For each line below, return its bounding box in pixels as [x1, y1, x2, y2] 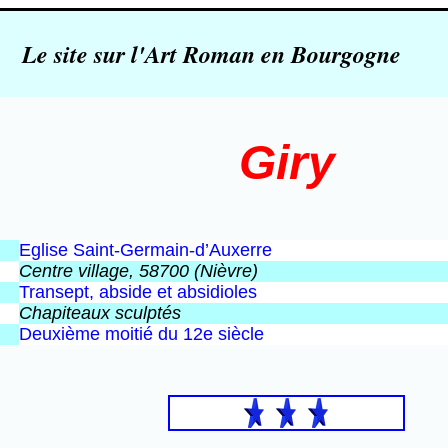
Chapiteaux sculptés [19, 303, 181, 323]
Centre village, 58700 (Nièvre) [19, 261, 258, 281]
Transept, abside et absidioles [19, 282, 257, 302]
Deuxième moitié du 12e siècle [19, 324, 264, 344]
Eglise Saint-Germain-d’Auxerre [19, 240, 272, 260]
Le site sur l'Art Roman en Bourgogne [21, 37, 401, 71]
